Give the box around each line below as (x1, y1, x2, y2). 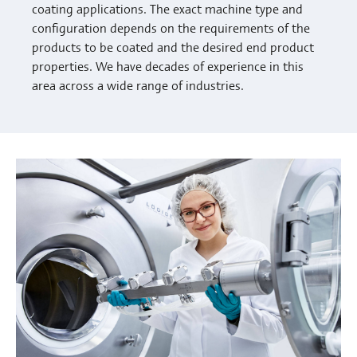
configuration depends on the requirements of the (32, 19, 310, 36)
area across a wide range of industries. (32, 76, 244, 93)
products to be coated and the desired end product (32, 38, 314, 55)
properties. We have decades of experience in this (32, 57, 304, 74)
